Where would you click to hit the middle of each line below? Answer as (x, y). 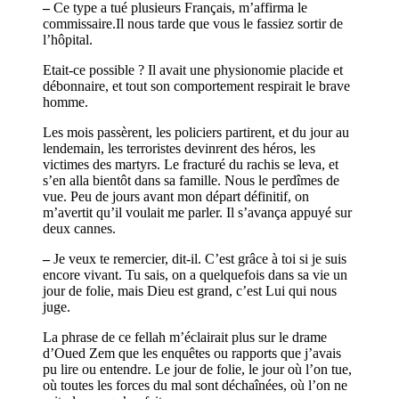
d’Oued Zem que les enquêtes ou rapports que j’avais (192, 353)
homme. (65, 102)
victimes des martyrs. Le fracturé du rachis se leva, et (191, 164)
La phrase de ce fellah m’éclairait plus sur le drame (185, 337)
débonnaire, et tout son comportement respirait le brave (196, 85)
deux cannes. (79, 228)
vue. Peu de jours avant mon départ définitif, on (176, 196)
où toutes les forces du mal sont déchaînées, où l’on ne (195, 385)
